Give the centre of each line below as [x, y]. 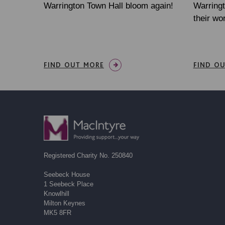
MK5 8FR [58, 213]
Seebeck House [67, 175]
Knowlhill [57, 194]
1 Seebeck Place [69, 184]
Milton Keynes [65, 203]
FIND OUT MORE [74, 65]
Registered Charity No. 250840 [88, 156]
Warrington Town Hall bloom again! [108, 6]
